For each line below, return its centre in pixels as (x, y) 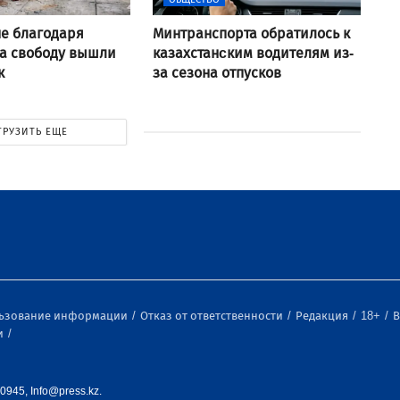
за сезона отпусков (217, 72)
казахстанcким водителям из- (253, 53)
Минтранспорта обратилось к (251, 33)
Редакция (323, 316)
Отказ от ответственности (213, 316)
